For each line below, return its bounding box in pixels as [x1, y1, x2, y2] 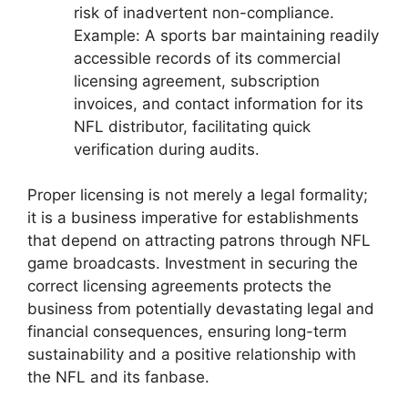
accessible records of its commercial [74, 48, 341, 67]
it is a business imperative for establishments [27, 209, 359, 228]
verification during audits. [74, 139, 260, 158]
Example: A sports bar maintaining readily [74, 25, 379, 45]
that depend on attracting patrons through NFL [27, 231, 371, 250]
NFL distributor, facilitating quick [74, 117, 311, 136]
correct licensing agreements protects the [27, 277, 331, 296]
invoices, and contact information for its [74, 94, 363, 113]
